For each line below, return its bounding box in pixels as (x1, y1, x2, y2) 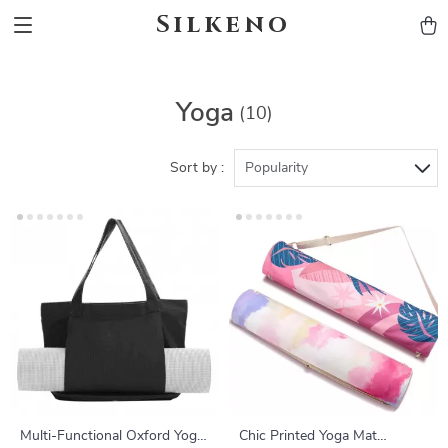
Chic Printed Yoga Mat (239, 429, 377, 443)
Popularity (245, 161, 308, 175)
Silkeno (155, 9, 293, 41)
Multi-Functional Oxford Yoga (20, 429, 204, 443)
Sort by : (170, 161, 224, 175)
